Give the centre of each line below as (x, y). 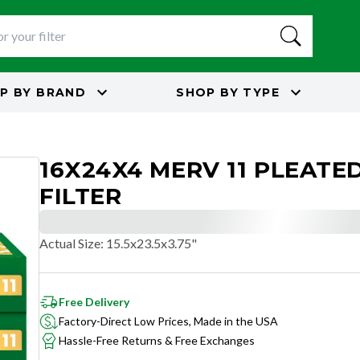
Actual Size (70, 243)
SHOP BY (208, 92)
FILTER (81, 196)
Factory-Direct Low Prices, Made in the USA (168, 321)
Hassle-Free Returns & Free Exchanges (157, 340)
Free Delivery (94, 302)
